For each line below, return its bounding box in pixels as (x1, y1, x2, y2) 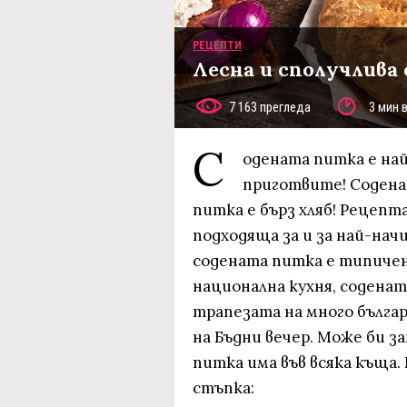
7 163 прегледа (229, 99, 311, 115)
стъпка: (193, 378, 254, 398)
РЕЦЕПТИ (193, 38, 242, 52)
